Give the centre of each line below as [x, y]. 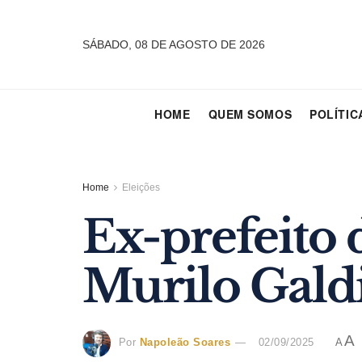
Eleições [141, 187]
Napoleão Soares [185, 343]
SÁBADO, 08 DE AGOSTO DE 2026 [174, 44]
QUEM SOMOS [250, 114]
